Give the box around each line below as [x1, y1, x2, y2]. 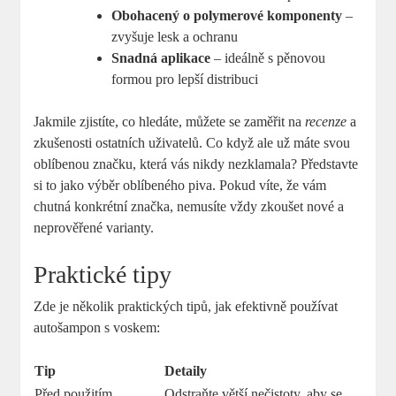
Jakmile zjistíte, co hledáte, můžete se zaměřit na [34, 113, 306, 129]
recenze [305, 113, 347, 129]
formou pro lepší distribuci [111, 71, 259, 87]
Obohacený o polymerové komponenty [111, 7, 343, 23]
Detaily [164, 362, 208, 378]
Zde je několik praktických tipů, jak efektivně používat [34, 298, 339, 314]
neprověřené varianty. [34, 219, 155, 235]
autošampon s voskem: [34, 319, 161, 335]
